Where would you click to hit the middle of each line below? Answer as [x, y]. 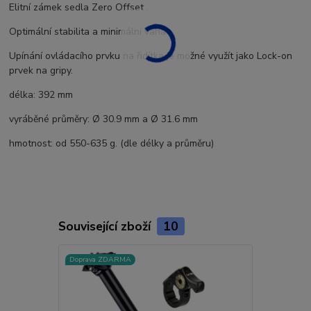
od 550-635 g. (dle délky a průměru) [134, 143]
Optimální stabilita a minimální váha [88, 31]
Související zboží [106, 226]
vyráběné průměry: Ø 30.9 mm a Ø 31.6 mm [107, 119]
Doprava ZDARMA [100, 260]
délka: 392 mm [41, 94]
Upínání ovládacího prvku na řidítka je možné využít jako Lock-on [151, 56]
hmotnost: [31, 143]
